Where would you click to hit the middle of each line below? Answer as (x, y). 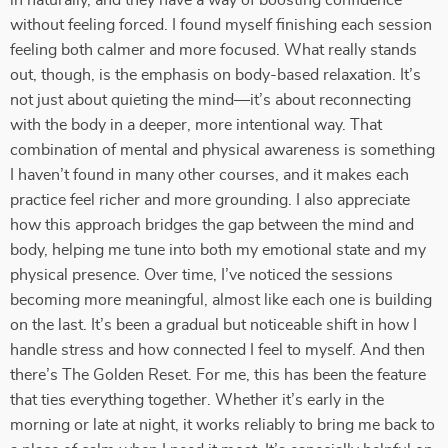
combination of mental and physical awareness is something (222, 150)
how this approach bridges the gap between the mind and (212, 225)
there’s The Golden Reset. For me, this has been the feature (218, 375)
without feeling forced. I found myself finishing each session (221, 25)
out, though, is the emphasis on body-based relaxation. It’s (215, 75)
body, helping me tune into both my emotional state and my (218, 250)
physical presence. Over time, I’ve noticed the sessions (201, 275)
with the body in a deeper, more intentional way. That (196, 125)
